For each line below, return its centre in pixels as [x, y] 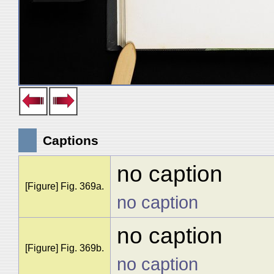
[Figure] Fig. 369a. [64, 186]
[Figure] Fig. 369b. [64, 248]
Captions [71, 140]
